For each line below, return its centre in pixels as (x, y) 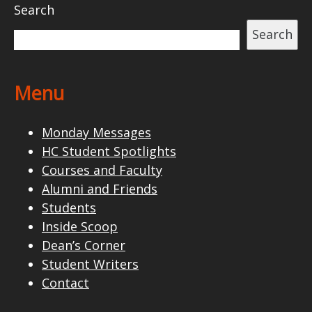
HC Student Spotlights (109, 151)
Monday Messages (96, 132)
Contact (65, 282)
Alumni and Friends (100, 188)
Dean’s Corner (84, 245)
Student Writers (90, 264)
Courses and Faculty (102, 170)
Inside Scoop (80, 226)
